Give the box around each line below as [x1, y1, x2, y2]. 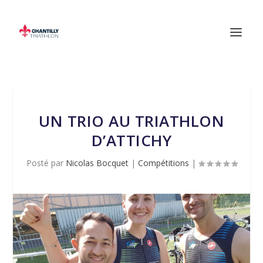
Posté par [26, 157, 66, 168]
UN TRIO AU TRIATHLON [39, 110, 224, 131]
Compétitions [137, 157, 189, 168]
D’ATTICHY [91, 130, 172, 151]
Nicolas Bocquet [65, 157, 129, 168]
